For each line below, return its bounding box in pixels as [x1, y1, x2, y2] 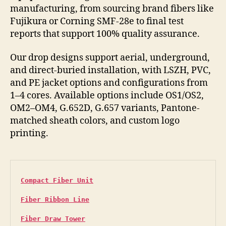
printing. [10, 128, 48, 140]
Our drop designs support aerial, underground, [10, 52, 210, 64]
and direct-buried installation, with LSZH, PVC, [10, 65, 211, 77]
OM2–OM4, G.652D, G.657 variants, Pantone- [10, 102, 200, 115]
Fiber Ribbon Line [21, 196, 89, 204]
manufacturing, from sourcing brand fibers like [10, 3, 214, 15]
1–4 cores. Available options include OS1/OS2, [10, 90, 204, 102]
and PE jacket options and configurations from [10, 77, 208, 89]
